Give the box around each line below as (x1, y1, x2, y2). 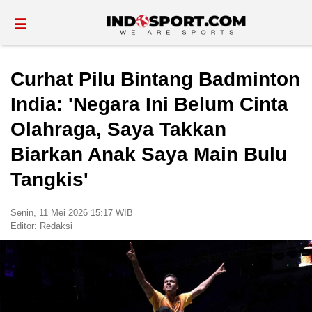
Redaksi (40, 221, 72, 231)
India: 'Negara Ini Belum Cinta (10, 93, 288, 115)
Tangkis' (10, 169, 88, 190)
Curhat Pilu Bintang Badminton (10, 68, 300, 90)
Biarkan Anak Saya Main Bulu (10, 143, 287, 165)
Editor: (10, 221, 40, 231)
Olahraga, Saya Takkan (10, 118, 226, 140)
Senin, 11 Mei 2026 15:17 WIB (10, 208, 133, 218)
